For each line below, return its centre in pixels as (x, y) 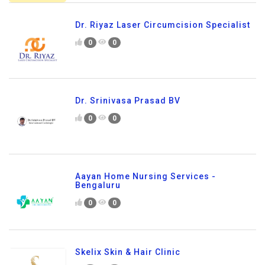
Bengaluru (98, 185)
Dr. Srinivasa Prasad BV (128, 100)
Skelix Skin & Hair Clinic (128, 252)
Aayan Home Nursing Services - (146, 176)
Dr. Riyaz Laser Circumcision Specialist (163, 25)
